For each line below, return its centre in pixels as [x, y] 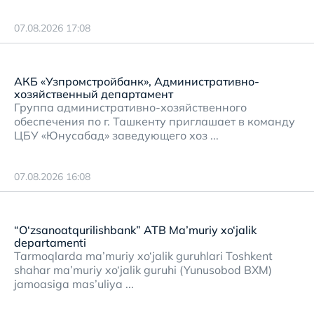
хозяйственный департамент [94, 94]
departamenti [50, 243]
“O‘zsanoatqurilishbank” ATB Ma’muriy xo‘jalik [135, 230]
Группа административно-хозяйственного [130, 107]
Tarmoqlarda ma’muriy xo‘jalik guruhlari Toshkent [143, 256]
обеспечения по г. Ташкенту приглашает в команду [155, 121]
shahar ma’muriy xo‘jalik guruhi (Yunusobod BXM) [143, 270]
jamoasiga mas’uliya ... [74, 284]
